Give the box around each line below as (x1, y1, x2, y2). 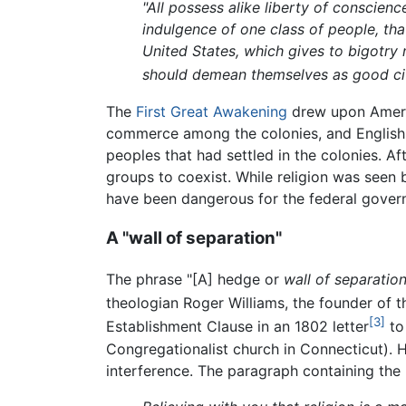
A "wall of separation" (106, 227, 282, 249)
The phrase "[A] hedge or (106, 270, 284, 289)
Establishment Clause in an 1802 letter (106, 317, 369, 336)
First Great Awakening (136, 101, 287, 121)
